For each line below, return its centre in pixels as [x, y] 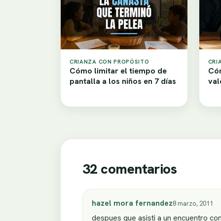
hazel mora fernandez [132, 203]
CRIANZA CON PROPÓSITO [110, 62]
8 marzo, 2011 [193, 204]
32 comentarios [130, 169]
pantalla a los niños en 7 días [123, 81]
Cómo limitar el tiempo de [118, 71]
